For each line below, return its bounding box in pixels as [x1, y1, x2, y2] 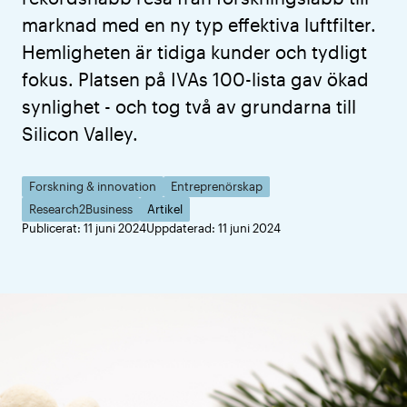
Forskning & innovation [29, 179, 156, 194]
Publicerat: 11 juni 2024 [22, 221, 146, 235]
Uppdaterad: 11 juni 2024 [146, 221, 281, 235]
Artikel [147, 202, 183, 216]
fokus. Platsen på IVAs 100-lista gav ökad [22, 68, 369, 90]
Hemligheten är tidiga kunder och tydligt [22, 41, 367, 63]
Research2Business [29, 202, 133, 216]
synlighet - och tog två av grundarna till [22, 95, 356, 117]
